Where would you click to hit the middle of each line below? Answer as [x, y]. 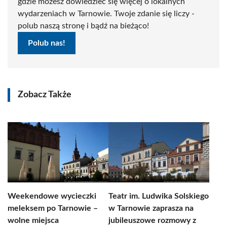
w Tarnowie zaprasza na [151, 208]
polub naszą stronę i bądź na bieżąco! [83, 26]
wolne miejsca [33, 220]
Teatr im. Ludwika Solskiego [159, 196]
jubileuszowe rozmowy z [152, 220]
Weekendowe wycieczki [52, 196]
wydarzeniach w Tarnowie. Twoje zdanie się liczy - [106, 14]
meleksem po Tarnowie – [53, 208]
